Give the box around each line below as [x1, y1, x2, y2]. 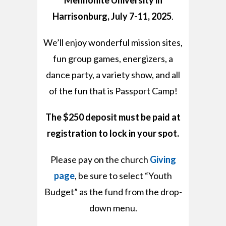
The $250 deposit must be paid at [45, 111, 181, 123]
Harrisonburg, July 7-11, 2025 [52, 10, 172, 22]
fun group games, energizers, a [53, 52, 173, 64]
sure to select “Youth [90, 169, 172, 181]
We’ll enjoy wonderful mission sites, [43, 36, 183, 48]
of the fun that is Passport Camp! [48, 85, 178, 96]
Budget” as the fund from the [44, 186, 160, 197]
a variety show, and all [96, 69, 180, 80]
